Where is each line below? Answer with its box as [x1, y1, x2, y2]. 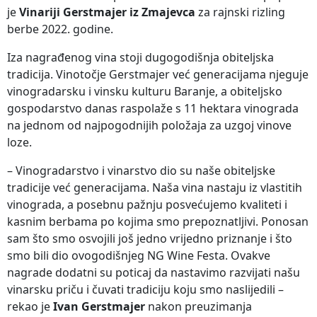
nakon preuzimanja [145, 299, 252, 315]
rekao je [7, 299, 53, 315]
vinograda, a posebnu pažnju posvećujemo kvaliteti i [7, 197, 287, 213]
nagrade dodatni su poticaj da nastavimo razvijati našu [7, 265, 300, 281]
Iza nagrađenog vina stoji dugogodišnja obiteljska [7, 50, 274, 66]
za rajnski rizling [195, 4, 285, 21]
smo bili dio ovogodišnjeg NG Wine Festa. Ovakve [7, 248, 270, 264]
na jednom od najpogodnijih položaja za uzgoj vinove [7, 117, 292, 134]
